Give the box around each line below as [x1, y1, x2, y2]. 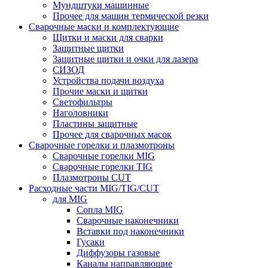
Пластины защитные [53, 118, 138, 129]
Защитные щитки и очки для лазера [53, 54, 198, 65]
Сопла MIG [77, 205, 123, 215]
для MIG [53, 194, 87, 205]
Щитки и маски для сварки [53, 32, 163, 43]
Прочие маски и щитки [53, 86, 148, 97]
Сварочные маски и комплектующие [29, 22, 179, 32]
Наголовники [53, 108, 108, 118]
